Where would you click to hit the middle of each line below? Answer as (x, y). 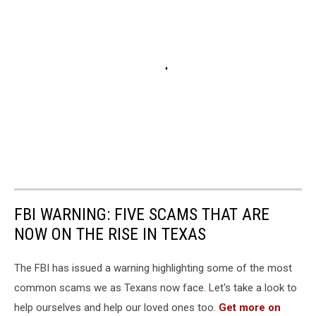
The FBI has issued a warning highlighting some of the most (153, 268)
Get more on (248, 308)
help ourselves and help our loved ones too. (115, 308)
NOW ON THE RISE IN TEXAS (110, 235)
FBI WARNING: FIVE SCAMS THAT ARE (142, 215)
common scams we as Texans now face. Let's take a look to (156, 288)
